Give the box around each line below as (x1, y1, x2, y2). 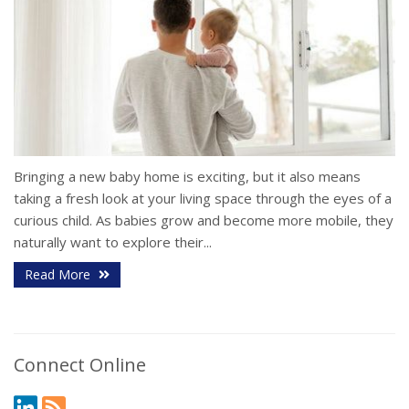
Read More (25, 266, 94, 284)
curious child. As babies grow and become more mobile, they (14, 211, 393, 230)
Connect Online (14, 352, 146, 378)
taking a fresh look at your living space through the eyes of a (14, 189, 392, 208)
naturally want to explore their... (14, 233, 212, 252)
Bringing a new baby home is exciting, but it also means (14, 167, 361, 186)
